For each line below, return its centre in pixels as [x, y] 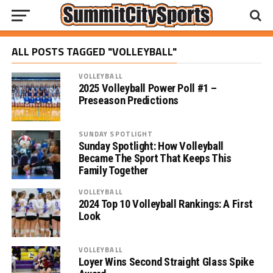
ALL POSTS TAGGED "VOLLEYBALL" [94, 51]
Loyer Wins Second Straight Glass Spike [166, 262]
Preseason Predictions [128, 100]
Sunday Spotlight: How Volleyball [151, 146]
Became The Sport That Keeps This [155, 158]
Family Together [113, 170]
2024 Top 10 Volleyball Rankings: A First [165, 204]
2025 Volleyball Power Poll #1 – [147, 88]
